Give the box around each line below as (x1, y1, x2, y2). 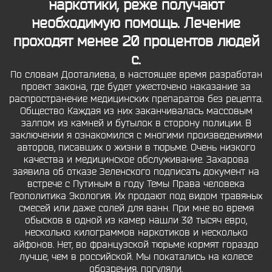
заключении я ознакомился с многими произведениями (10, 129, 262, 141)
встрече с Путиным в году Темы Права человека (27, 178, 245, 190)
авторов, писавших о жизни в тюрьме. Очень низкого (16, 141, 256, 154)
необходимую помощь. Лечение (32, 14, 240, 32)
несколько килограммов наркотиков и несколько (24, 226, 248, 239)
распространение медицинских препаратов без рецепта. (9, 93, 263, 105)
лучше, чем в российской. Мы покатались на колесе (19, 251, 253, 263)
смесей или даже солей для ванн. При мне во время (18, 202, 254, 214)
